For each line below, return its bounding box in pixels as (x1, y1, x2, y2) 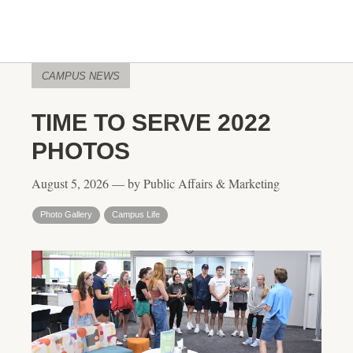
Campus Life (112, 210, 160, 219)
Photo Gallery (40, 210, 92, 219)
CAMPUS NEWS (42, 70, 120, 82)
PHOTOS (32, 138, 130, 164)
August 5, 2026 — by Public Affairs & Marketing (32, 175, 280, 191)
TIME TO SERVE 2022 (32, 110, 271, 136)
